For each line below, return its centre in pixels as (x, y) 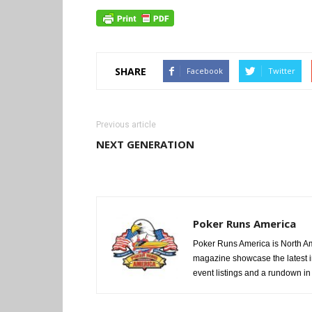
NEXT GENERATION (145, 145)
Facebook (205, 71)
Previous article (126, 125)
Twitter (282, 71)
